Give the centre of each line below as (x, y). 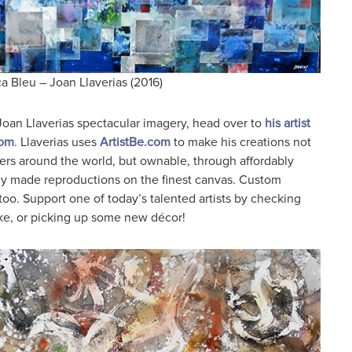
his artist (287, 124)
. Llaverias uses (57, 143)
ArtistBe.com (135, 143)
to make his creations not (240, 143)
